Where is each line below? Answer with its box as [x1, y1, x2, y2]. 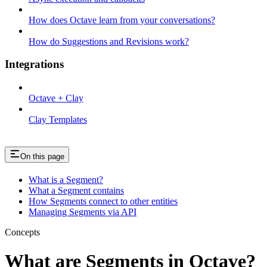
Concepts [5, 226, 40, 237]
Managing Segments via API [29, 206, 136, 217]
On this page [20, 152, 64, 162]
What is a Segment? [29, 174, 103, 185]
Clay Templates [29, 114, 87, 125]
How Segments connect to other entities [29, 195, 178, 206]
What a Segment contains [29, 185, 124, 195]
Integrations [5, 58, 64, 71]
